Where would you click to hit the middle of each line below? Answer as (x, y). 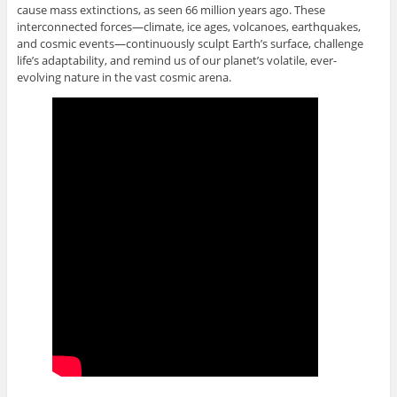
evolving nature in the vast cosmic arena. (124, 78)
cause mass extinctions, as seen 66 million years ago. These (171, 10)
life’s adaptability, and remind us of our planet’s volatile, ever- (176, 61)
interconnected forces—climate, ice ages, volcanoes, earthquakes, (188, 27)
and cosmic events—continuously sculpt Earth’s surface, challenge (190, 44)
